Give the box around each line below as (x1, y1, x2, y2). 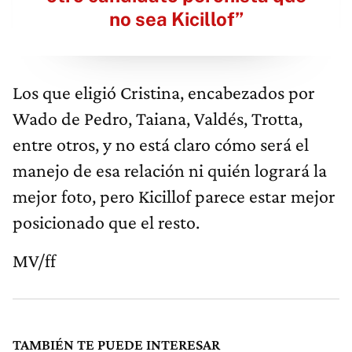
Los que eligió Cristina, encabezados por (13, 81, 315, 103)
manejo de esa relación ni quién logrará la (13, 159, 327, 181)
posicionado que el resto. (13, 211, 200, 233)
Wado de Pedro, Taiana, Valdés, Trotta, (13, 107, 302, 129)
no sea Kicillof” (108, 7, 244, 30)
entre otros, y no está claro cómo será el (13, 133, 309, 155)
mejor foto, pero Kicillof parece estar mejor (13, 185, 335, 207)
